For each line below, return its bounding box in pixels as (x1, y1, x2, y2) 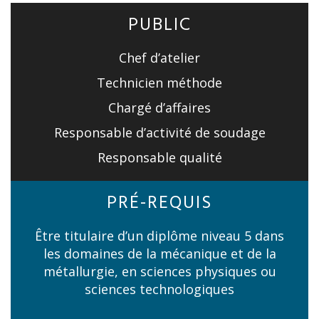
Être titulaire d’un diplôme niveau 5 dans (35, 227, 284, 245)
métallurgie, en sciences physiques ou (43, 263, 276, 281)
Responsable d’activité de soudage (53, 124, 266, 142)
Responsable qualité (97, 149, 222, 167)
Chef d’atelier (119, 49, 200, 67)
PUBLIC (127, 11, 192, 41)
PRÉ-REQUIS (107, 189, 212, 219)
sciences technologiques (85, 281, 234, 298)
